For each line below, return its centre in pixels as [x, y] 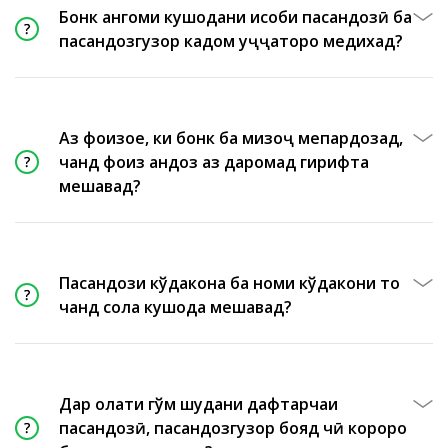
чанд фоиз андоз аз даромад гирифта [214, 162]
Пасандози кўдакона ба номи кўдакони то [229, 283]
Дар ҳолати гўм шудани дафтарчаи [198, 404]
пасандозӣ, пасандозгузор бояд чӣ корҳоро [233, 428]
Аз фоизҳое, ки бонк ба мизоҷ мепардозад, [231, 138]
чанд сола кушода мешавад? [175, 307]
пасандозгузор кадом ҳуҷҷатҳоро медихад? [231, 41]
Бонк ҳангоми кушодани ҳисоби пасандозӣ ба [235, 17]
